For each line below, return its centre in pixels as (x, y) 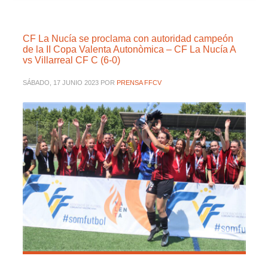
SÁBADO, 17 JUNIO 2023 (60, 82)
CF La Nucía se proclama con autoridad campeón (128, 38)
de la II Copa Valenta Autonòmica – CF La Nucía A (129, 49)
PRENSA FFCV (139, 82)
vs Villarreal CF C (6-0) (71, 60)
